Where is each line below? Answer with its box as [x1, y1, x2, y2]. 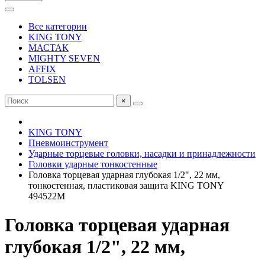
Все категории [28, 21, 87, 31]
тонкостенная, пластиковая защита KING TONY [28, 180, 224, 190]
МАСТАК [28, 43, 69, 53]
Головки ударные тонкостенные [28, 159, 157, 169]
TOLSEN [28, 75, 66, 85]
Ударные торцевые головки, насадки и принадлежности [28, 148, 256, 159]
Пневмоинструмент [28, 138, 108, 148]
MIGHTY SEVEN [28, 53, 100, 63]
